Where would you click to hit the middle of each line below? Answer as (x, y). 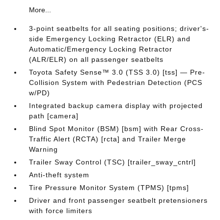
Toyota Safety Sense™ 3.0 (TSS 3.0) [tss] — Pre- (117, 72)
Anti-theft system (59, 175)
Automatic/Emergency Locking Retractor (101, 49)
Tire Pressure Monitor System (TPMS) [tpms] (109, 188)
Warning (44, 149)
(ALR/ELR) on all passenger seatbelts (96, 59)
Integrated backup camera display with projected (116, 106)
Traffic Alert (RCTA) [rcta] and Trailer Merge (108, 139)
